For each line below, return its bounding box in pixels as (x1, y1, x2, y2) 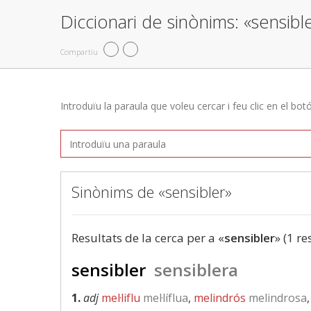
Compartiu (60, 46, 98, 57)
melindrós (194, 290, 246, 305)
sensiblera (150, 258, 238, 281)
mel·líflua (140, 290, 188, 305)
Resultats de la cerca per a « (72, 230, 224, 246)
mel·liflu (101, 290, 140, 305)
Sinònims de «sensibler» (72, 181, 232, 202)
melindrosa (246, 290, 307, 305)
